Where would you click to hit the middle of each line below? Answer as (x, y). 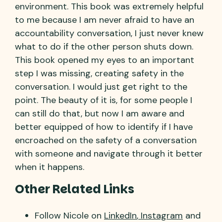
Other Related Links (75, 189)
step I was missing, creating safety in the (99, 73)
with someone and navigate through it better (109, 153)
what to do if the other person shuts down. (104, 46)
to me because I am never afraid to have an (105, 20)
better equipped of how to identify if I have (104, 127)
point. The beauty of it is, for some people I (104, 100)
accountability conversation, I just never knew (109, 33)
